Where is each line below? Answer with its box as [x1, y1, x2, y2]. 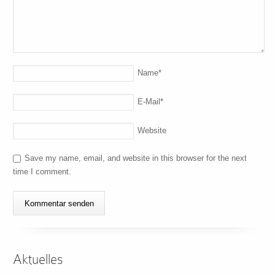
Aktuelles [13, 252, 64, 268]
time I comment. [13, 167, 72, 177]
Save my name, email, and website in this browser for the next [25, 153, 247, 163]
